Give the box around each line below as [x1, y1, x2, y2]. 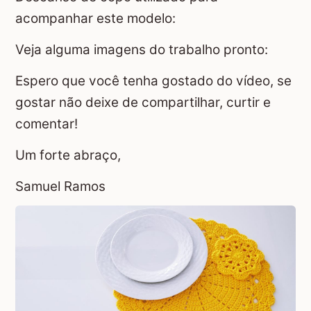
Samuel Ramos [15, 178, 106, 195]
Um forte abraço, [15, 147, 121, 164]
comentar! [15, 115, 78, 132]
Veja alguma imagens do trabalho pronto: [15, 41, 268, 58]
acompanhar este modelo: [15, 10, 176, 26]
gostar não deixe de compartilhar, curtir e [15, 94, 271, 110]
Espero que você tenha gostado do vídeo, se [15, 72, 292, 89]
